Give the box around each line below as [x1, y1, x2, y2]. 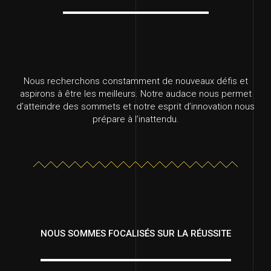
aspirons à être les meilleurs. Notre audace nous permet [19, 88, 252, 100]
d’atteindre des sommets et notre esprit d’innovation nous [16, 101, 255, 113]
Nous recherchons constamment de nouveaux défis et [23, 76, 248, 87]
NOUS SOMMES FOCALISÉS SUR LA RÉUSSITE [40, 228, 231, 240]
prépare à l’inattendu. [92, 114, 179, 125]
